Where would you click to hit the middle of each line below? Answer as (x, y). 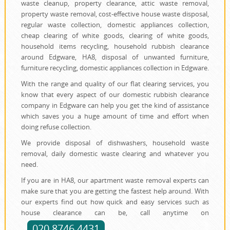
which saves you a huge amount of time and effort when (115, 116)
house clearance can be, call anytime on (115, 213)
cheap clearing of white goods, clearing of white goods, (115, 36)
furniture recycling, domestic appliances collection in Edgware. (115, 68)
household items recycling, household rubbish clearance (115, 46)
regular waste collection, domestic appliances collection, (115, 25)
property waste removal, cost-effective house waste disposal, (115, 14)
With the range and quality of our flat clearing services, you (115, 84)
